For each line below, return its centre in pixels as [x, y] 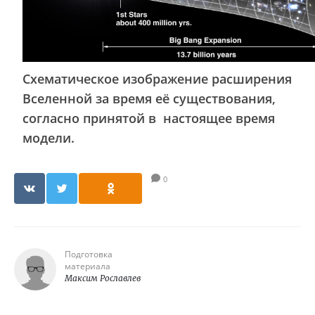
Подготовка [89, 254]
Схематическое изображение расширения [157, 79]
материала [88, 266]
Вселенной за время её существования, [149, 98]
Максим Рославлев [103, 278]
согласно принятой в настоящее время [149, 118]
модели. [49, 138]
